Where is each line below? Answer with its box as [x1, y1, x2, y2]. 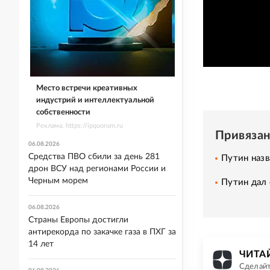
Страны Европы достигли [28, 216, 128, 224]
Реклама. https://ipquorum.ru [36, 122, 123, 129]
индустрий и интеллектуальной [36, 96, 154, 104]
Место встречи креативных [36, 84, 137, 92]
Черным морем [28, 177, 88, 185]
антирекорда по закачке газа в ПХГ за [28, 228, 176, 236]
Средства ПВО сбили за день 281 [28, 152, 160, 161]
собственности [36, 108, 90, 116]
